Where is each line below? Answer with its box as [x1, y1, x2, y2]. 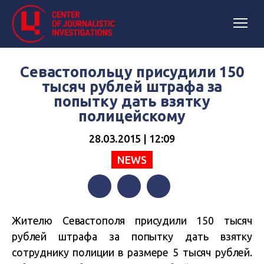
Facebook [88, 204, 128, 215]
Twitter [117, 204, 147, 215]
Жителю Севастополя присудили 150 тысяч [12, 214, 252, 226]
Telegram [147, 204, 186, 215]
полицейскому [78, 108, 186, 124]
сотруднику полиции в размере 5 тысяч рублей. [12, 246, 252, 258]
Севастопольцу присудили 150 [20, 64, 244, 80]
